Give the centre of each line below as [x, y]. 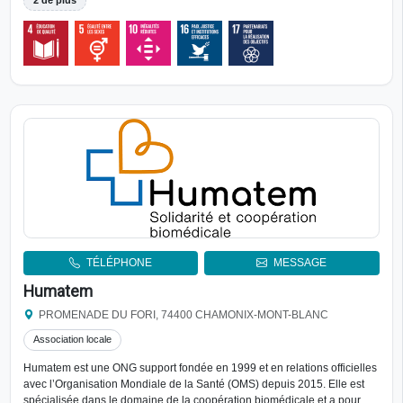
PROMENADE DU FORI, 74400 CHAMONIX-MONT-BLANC [184, 314]
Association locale [72, 340]
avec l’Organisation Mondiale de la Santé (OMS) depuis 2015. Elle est [193, 385]
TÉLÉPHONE [119, 263]
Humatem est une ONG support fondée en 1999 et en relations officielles [200, 368]
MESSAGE [300, 263]
